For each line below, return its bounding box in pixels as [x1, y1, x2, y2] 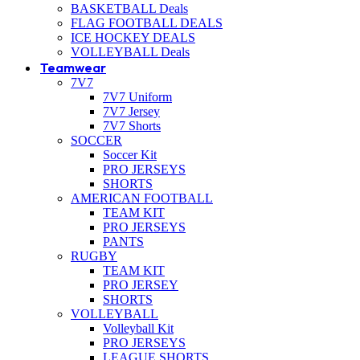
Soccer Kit [103, 147, 157, 162]
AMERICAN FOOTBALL [71, 190, 213, 205]
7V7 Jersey [103, 104, 160, 118]
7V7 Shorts [103, 118, 161, 133]
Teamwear [40, 59, 106, 76]
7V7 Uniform [103, 89, 172, 104]
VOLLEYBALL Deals [71, 44, 190, 59]
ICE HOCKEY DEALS [71, 30, 195, 44]
